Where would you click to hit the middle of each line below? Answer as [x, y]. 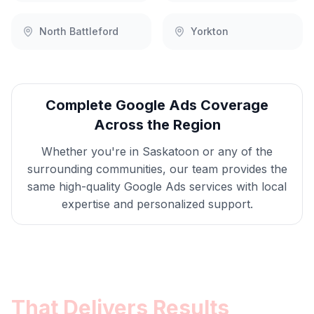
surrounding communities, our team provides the [157, 169]
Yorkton [210, 31]
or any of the [236, 151]
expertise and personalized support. [157, 204]
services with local [236, 186]
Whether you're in [92, 151]
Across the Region [157, 125]
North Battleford [79, 31]
